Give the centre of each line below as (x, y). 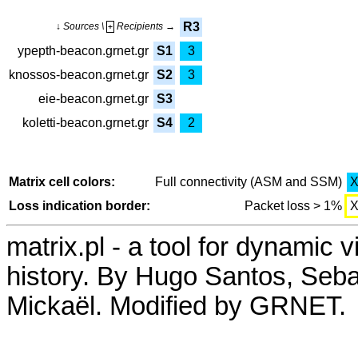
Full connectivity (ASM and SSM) (249, 182)
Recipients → (145, 27)
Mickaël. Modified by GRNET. (176, 306)
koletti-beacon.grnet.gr (86, 123)
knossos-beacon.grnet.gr (79, 75)
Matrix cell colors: (62, 182)
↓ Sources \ (81, 27)
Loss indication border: (80, 206)
